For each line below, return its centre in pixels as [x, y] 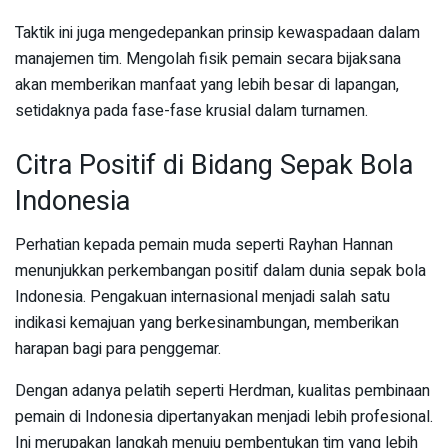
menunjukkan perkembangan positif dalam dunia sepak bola [220, 271]
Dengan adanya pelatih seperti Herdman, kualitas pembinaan [222, 391]
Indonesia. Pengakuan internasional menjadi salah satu [202, 297]
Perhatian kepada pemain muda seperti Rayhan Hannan [204, 245]
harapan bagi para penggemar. [118, 349]
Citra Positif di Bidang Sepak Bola [214, 164]
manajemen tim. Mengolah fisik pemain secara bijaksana [208, 59]
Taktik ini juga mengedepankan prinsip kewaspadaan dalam [217, 33]
